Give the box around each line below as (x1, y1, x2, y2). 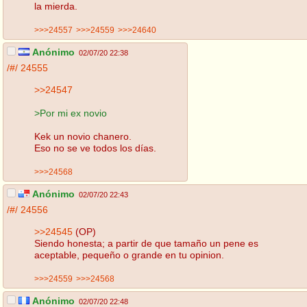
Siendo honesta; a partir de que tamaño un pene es (34, 237, 258, 249)
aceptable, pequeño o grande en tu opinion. (34, 249, 224, 260)
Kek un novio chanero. (34, 130, 132, 142)
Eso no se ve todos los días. (34, 142, 156, 153)
